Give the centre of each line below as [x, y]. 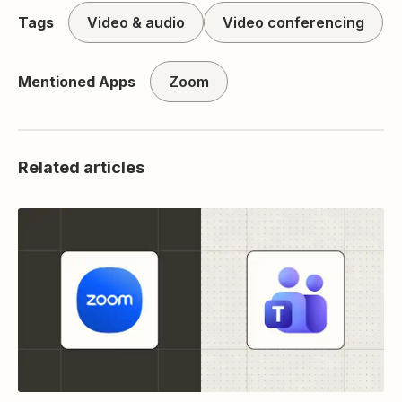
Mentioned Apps [77, 82]
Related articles [81, 168]
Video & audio [136, 23]
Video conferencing [293, 23]
